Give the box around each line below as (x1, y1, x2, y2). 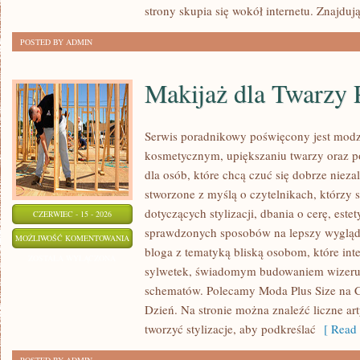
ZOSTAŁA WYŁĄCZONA (28, 252, 117, 264)
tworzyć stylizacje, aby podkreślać (145, 321, 316, 337)
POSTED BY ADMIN (20, 36, 92, 47)
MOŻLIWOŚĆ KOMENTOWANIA (15, 232, 129, 243)
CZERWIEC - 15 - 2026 (33, 208, 112, 219)
